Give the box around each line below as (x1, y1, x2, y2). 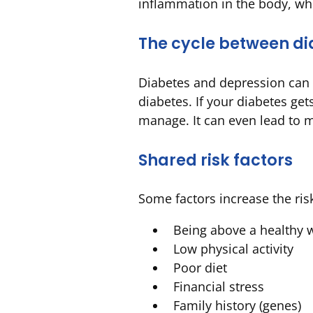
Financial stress (173, 278, 264, 296)
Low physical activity (173, 240, 293, 258)
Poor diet (173, 259, 227, 277)
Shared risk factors (138, 148, 293, 171)
